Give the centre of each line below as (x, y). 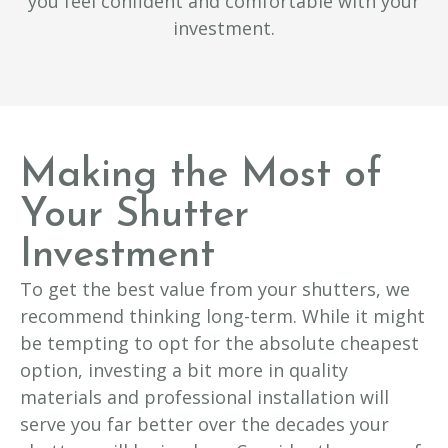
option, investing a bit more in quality (184, 370)
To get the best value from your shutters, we (215, 289)
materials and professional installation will (204, 397)
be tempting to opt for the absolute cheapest (219, 343)
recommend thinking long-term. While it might (222, 316)
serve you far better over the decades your (204, 424)
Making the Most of (201, 176)
